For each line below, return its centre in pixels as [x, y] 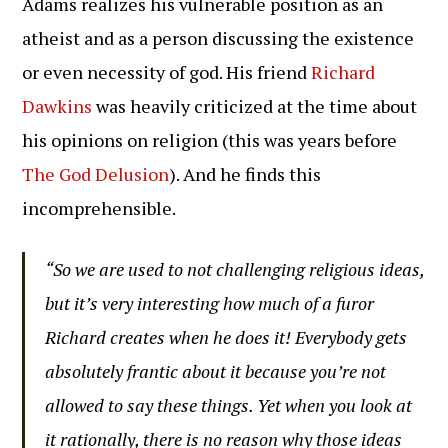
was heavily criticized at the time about [255, 106]
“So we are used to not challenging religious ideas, [235, 269]
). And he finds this [245, 174]
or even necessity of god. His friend [167, 72]
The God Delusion [96, 174]
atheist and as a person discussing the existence [218, 38]
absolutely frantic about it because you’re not [216, 371]
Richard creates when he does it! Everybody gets [226, 337]
